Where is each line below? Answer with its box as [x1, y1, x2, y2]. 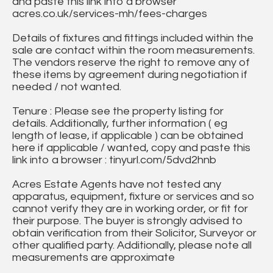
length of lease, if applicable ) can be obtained [12, 130, 243, 142]
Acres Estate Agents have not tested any [12, 179, 221, 191]
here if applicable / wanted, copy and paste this [12, 142, 250, 154]
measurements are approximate [12, 252, 175, 264]
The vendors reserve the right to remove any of [12, 57, 250, 69]
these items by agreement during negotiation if [12, 69, 247, 81]
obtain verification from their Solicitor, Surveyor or [12, 227, 257, 239]
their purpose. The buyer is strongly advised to [12, 215, 243, 227]
